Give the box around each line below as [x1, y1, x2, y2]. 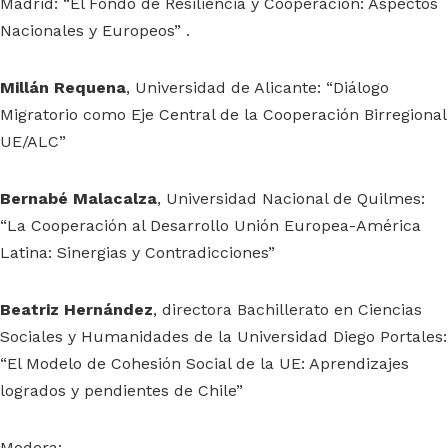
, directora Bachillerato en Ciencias [153, 300, 422, 319]
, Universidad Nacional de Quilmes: [157, 189, 425, 208]
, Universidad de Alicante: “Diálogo [126, 78, 389, 97]
